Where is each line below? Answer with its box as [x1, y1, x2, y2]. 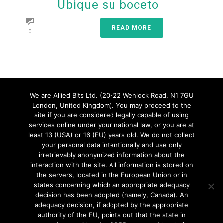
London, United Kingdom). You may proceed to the [32, 101, 191, 109]
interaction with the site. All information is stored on [30, 161, 193, 169]
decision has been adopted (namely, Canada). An [35, 191, 188, 199]
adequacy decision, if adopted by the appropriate [35, 201, 188, 209]
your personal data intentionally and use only [41, 141, 182, 149]
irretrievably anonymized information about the [38, 151, 185, 159]
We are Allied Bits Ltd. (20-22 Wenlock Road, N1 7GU [29, 91, 194, 99]
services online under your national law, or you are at [29, 121, 194, 129]
